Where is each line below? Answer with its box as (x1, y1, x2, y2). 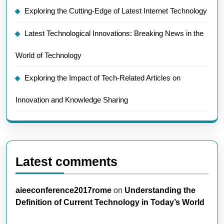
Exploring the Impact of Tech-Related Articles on (24, 73, 180, 82)
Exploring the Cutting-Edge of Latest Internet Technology (24, 6, 207, 15)
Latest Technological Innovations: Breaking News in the (24, 29, 203, 37)
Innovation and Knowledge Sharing (15, 95, 128, 104)
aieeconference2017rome (15, 186, 111, 194)
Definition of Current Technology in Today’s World (15, 198, 204, 206)
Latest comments (15, 154, 117, 168)
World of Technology (15, 51, 81, 59)
